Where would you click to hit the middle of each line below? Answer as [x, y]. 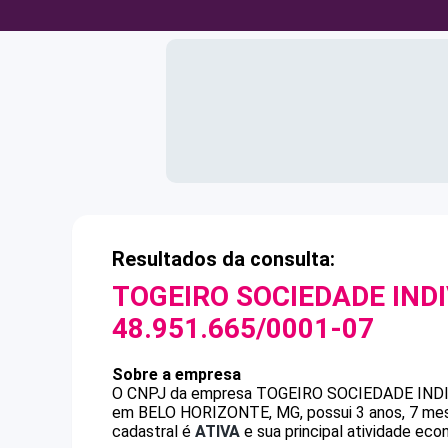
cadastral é [153, 431]
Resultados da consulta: [223, 259]
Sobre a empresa [176, 374]
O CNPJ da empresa [184, 393]
